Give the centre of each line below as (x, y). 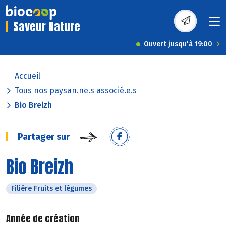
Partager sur (44, 137)
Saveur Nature (47, 27)
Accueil (27, 76)
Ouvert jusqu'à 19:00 (178, 44)
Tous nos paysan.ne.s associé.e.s (76, 91)
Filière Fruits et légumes (51, 189)
